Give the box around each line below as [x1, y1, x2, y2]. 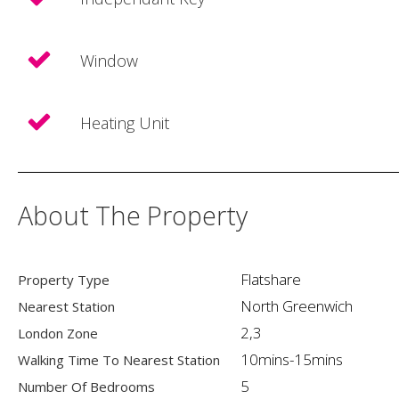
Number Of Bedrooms [18, 377, 155, 395]
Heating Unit [80, 111, 169, 134]
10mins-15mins [240, 348, 343, 370]
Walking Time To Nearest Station [18, 350, 220, 369]
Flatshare [240, 268, 301, 289]
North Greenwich [240, 295, 353, 316]
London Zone [18, 323, 98, 342]
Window [80, 49, 138, 71]
